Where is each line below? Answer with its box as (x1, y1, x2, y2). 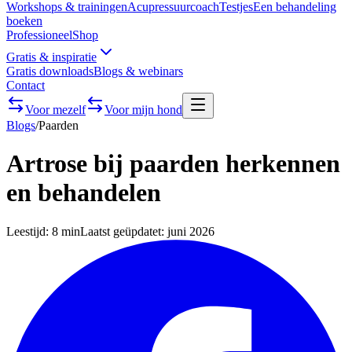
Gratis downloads (6, 64, 93, 78)
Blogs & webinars (93, 64, 183, 78)
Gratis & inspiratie (6, 50, 97, 64)
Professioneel (6, 28, 72, 42)
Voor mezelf (25, 103, 86, 116)
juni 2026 (167, 224, 214, 238)
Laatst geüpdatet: (80, 224, 167, 238)
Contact (6, 79, 45, 92)
